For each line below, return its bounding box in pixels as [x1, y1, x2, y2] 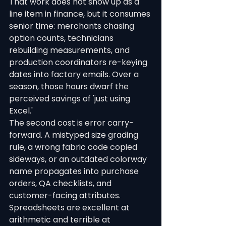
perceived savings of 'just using [9, 93, 132, 104]
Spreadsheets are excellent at [9, 202, 132, 213]
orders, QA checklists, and [9, 178, 114, 189]
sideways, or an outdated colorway [9, 153, 149, 165]
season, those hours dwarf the [9, 81, 131, 92]
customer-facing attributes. [9, 190, 123, 201]
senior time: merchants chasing [9, 20, 136, 32]
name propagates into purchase [9, 165, 141, 177]
